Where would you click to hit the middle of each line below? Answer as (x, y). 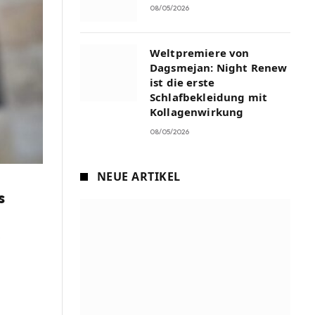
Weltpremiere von (200, 53)
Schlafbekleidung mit (208, 97)
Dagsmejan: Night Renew (219, 67)
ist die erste (182, 82)
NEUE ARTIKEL (139, 176)
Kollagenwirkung (197, 112)
